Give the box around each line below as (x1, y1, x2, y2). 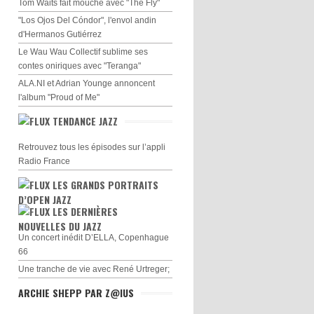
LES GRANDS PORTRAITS (53, 177, 158, 192)
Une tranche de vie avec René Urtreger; (18, 264, 170, 274)
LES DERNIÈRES (53, 204, 118, 219)
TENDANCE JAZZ (53, 114, 118, 128)
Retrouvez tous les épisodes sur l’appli (18, 142, 165, 152)
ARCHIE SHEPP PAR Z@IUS (18, 285, 134, 300)
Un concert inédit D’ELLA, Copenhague (18, 233, 169, 243)
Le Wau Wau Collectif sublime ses (18, 47, 148, 57)
